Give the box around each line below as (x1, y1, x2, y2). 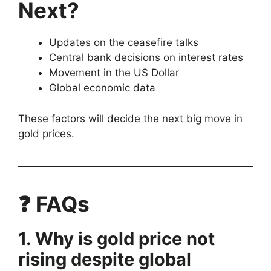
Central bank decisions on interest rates (49, 51, 243, 64)
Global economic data (49, 82, 155, 94)
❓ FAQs (18, 191, 90, 217)
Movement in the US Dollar (49, 67, 179, 79)
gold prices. (18, 127, 74, 140)
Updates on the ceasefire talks (49, 36, 198, 49)
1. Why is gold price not (18, 227, 215, 249)
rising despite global (18, 248, 191, 270)
